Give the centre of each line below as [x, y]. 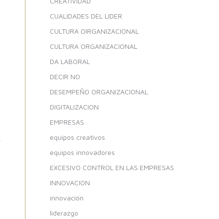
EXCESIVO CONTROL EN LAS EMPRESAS [112, 167]
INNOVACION [70, 183]
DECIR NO [65, 77]
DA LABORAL [70, 61]
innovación [67, 198]
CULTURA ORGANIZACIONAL [94, 46]
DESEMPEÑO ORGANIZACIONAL [99, 92]
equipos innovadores [82, 152]
